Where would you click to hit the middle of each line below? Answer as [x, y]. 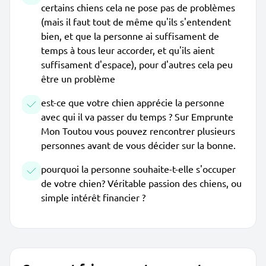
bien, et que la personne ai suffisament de [130, 36]
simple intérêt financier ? [93, 197]
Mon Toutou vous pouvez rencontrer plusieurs [138, 131]
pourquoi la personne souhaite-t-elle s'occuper [138, 169]
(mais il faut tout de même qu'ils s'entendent [136, 21]
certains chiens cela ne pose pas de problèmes [138, 7]
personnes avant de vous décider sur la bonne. [138, 145]
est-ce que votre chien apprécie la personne [133, 102]
